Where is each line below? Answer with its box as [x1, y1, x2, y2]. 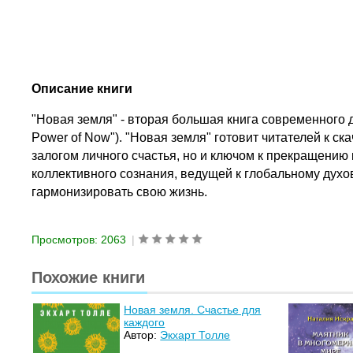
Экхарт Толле [160, 329, 231, 342]
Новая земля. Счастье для [124, 303, 262, 317]
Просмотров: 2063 [32, 233, 127, 247]
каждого [124, 316, 165, 329]
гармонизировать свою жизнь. [32, 184, 208, 199]
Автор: [124, 329, 161, 342]
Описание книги [32, 82, 133, 95]
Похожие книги [32, 269, 146, 287]
